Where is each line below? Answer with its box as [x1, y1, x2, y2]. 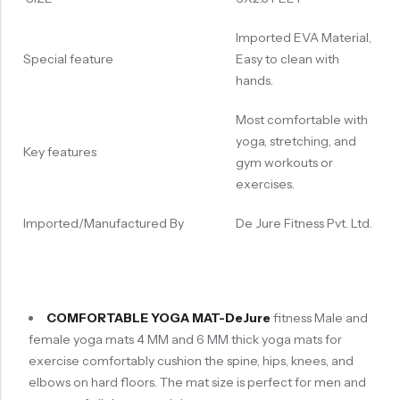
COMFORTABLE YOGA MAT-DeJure [46, 310, 271, 327]
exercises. [235, 176, 295, 193]
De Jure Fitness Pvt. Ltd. [235, 215, 372, 232]
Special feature [22, 51, 113, 68]
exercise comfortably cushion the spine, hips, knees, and [28, 353, 354, 370]
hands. [235, 72, 273, 89]
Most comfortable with [235, 112, 368, 129]
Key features [22, 144, 96, 161]
